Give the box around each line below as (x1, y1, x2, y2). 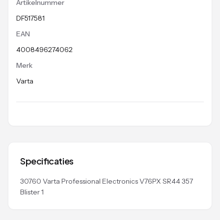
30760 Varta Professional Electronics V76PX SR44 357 (20, 176, 193, 186)
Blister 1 (20, 187, 44, 196)
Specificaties (20, 155, 74, 166)
